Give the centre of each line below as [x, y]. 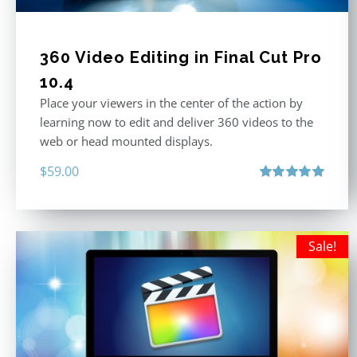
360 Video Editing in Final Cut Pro [181, 58]
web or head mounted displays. [126, 141]
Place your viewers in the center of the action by [171, 103]
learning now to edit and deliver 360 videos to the [177, 122]
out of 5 [276, 204]
